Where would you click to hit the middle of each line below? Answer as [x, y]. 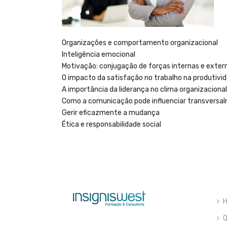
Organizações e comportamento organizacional [140, 43]
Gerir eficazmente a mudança [111, 113]
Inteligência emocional [99, 54]
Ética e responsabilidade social [111, 124]
